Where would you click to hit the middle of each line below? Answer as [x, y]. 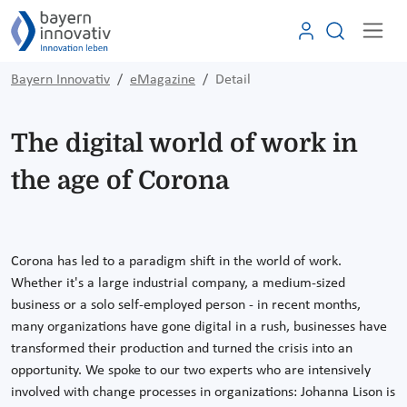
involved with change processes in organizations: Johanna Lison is [203, 392]
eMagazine [163, 79]
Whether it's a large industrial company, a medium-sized [178, 283]
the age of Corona [120, 180]
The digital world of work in [184, 143]
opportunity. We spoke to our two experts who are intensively [191, 370]
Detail [233, 79]
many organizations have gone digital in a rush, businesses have [199, 327]
